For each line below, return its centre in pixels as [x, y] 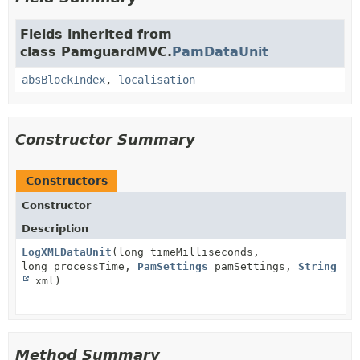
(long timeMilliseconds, [186, 252]
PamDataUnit [220, 51]
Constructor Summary [105, 139]
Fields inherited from [96, 34]
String [317, 266]
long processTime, [80, 266]
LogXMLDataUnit [67, 252]
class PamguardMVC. [96, 51]
